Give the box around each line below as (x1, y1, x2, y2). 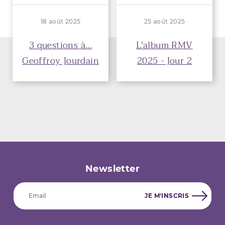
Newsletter (85, 163, 140, 174)
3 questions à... (29, 37, 92, 53)
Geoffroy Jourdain (22, 53, 99, 69)
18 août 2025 (40, 17, 81, 25)
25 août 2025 (144, 17, 185, 25)
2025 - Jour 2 (137, 53, 192, 69)
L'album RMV (136, 37, 193, 53)
